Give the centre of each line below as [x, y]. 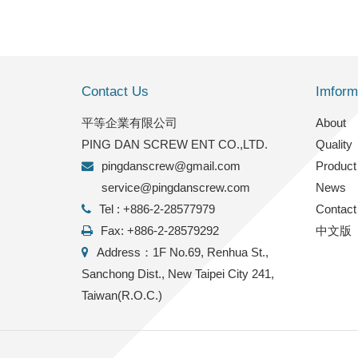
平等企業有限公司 [129, 122]
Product [336, 165]
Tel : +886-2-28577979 [157, 209]
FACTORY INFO [229, 148]
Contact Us [115, 91]
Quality [334, 144]
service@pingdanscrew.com [176, 187]
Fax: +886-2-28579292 [160, 230]
